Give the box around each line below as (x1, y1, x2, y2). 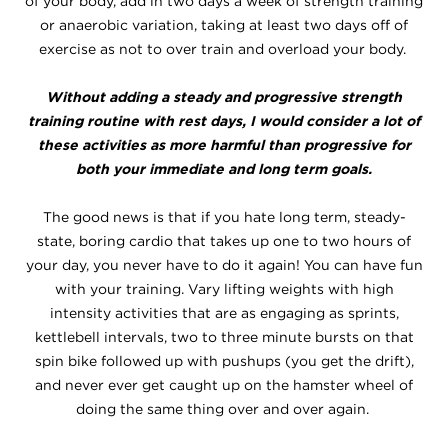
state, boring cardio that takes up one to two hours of (37, 233, 411, 249)
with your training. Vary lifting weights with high (54, 281, 394, 297)
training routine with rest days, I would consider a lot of (28, 113, 420, 129)
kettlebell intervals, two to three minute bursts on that (34, 329, 414, 345)
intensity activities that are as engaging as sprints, (49, 305, 399, 321)
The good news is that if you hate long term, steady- (42, 209, 406, 225)
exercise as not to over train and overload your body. (38, 41, 410, 57)
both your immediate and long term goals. (76, 161, 372, 177)
